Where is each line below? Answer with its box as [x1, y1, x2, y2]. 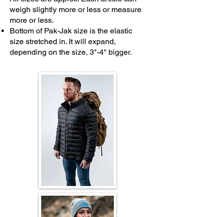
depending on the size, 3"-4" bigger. [10, 47, 132, 57]
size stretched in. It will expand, [10, 37, 116, 46]
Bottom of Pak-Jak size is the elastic [10, 26, 132, 36]
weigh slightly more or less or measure [10, 5, 141, 15]
